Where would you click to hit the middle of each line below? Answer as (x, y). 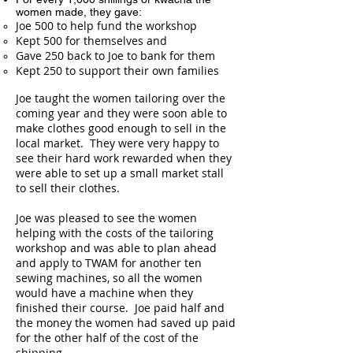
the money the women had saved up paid (126, 323)
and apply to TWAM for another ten (109, 263)
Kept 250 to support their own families (117, 71)
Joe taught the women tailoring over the (121, 98)
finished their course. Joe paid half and (120, 308)
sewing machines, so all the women (109, 278)
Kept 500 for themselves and (91, 41)
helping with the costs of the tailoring (115, 233)
